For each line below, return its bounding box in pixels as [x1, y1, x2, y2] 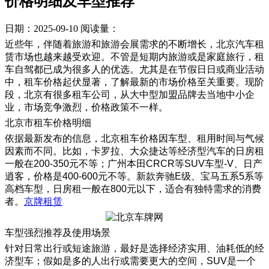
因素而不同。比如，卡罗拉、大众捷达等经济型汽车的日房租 [5, 146, 264, 157]
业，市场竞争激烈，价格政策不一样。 [5, 102, 168, 113]
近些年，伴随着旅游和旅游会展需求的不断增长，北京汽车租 [5, 39, 264, 50]
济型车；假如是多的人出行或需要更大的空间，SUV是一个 [5, 256, 256, 267]
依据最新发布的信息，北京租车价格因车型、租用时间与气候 [5, 133, 264, 144]
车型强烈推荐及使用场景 [5, 228, 110, 238]
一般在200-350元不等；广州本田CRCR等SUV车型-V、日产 [5, 159, 262, 169]
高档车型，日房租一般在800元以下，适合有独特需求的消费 [5, 184, 261, 195]
